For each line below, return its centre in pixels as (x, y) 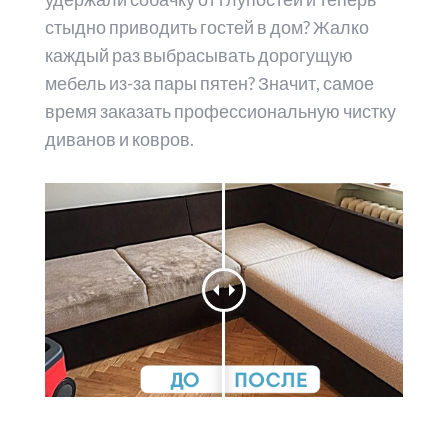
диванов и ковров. (119, 139)
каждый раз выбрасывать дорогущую (198, 55)
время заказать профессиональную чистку (220, 111)
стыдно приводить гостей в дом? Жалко (206, 27)
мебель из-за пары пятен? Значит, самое (209, 83)
